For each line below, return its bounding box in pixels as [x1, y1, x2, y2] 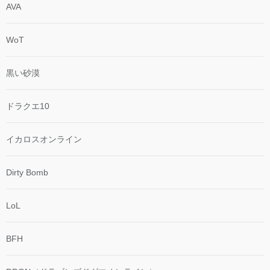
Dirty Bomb [6, 168, 48, 178]
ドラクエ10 [6, 101, 49, 111]
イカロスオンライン [6, 134, 82, 145]
